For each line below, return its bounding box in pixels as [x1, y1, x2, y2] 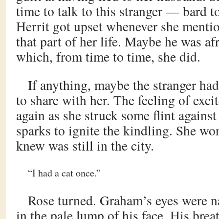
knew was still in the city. [16, 136, 154, 154]
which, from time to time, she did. [16, 47, 200, 66]
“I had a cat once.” [28, 166, 101, 179]
